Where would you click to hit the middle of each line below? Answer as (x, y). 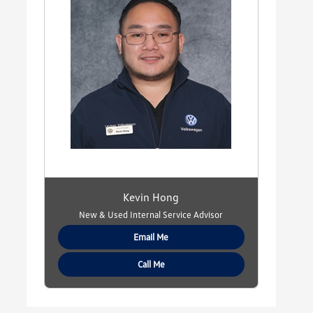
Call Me (151, 264)
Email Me (151, 237)
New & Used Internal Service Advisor (151, 215)
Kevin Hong (151, 197)
